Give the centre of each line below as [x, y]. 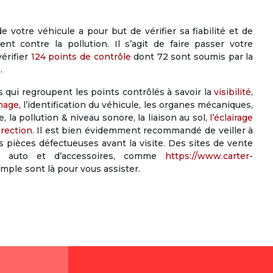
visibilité [233, 92]
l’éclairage [232, 118]
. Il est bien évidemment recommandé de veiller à [143, 130]
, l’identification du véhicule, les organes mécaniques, [136, 105]
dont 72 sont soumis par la [192, 57]
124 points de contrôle [80, 57]
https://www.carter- [209, 156]
